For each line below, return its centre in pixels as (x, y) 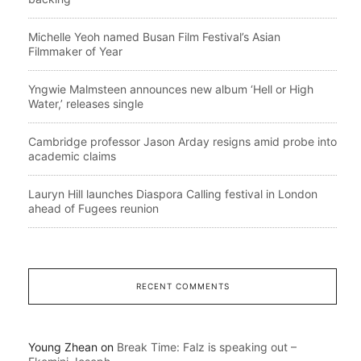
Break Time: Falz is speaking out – (207, 346)
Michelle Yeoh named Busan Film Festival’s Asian (154, 36)
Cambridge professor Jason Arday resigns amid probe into (183, 141)
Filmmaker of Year (75, 51)
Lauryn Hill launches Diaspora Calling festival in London (173, 193)
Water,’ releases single (86, 103)
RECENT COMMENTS (183, 286)
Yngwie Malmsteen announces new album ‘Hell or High (171, 89)
